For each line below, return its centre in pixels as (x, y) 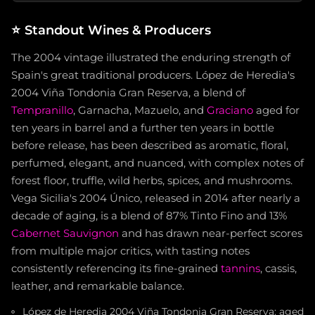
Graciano (230, 111)
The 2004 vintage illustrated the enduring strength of (151, 58)
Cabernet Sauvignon (65, 234)
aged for (276, 111)
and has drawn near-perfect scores (211, 234)
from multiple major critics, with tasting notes (130, 251)
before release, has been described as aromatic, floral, (150, 146)
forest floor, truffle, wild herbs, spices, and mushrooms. (152, 181)
